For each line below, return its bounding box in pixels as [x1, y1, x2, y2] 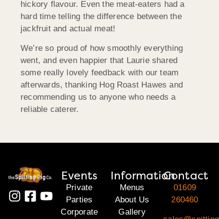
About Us [114, 195, 150, 205]
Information [110, 168, 175, 183]
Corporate [61, 207, 98, 217]
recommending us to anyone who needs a [21, 92, 176, 102]
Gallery [118, 207, 146, 217]
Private [66, 183, 93, 193]
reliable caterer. [21, 104, 79, 114]
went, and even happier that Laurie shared [21, 55, 178, 65]
